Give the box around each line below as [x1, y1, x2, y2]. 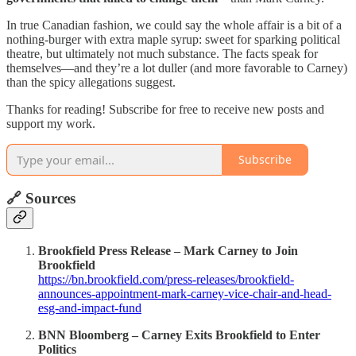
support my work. [6, 116, 95, 130]
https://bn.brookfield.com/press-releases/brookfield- [38, 273, 294, 286]
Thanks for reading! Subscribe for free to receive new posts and [6, 102, 324, 116]
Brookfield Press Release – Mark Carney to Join [38, 244, 298, 257]
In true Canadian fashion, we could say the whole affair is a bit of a [6, 17, 342, 32]
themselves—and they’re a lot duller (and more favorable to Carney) [6, 60, 347, 75]
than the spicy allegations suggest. [6, 75, 176, 89]
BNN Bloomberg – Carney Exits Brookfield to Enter [38, 328, 320, 342]
